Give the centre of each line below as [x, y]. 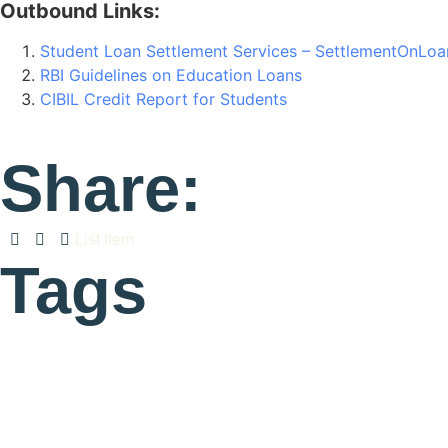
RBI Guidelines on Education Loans [171, 75]
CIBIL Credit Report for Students [163, 99]
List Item [104, 239]
